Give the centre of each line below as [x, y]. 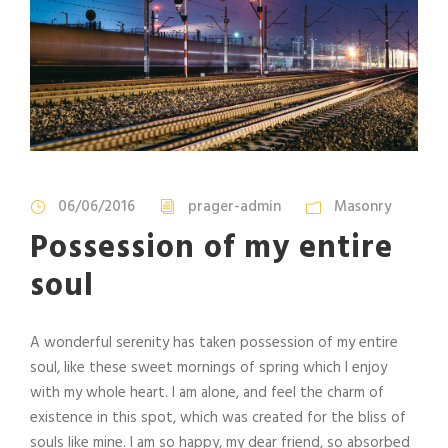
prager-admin [234, 207]
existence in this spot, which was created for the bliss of [218, 418]
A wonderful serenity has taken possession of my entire [214, 343]
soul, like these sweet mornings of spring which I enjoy [208, 368]
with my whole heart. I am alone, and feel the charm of [207, 393]
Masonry [363, 207]
